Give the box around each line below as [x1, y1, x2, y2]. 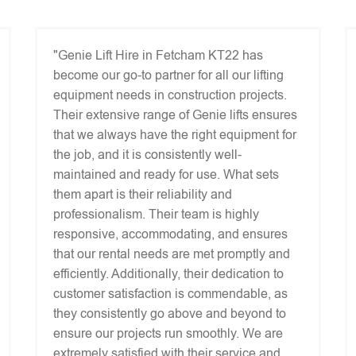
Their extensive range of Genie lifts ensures [53, 108, 297, 122]
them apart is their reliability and [53, 188, 232, 201]
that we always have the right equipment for [53, 128, 296, 141]
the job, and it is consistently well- [53, 148, 242, 161]
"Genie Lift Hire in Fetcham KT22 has [53, 48, 263, 62]
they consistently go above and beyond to [53, 307, 286, 320]
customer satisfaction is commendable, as [53, 287, 288, 300]
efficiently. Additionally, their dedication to [53, 267, 284, 281]
